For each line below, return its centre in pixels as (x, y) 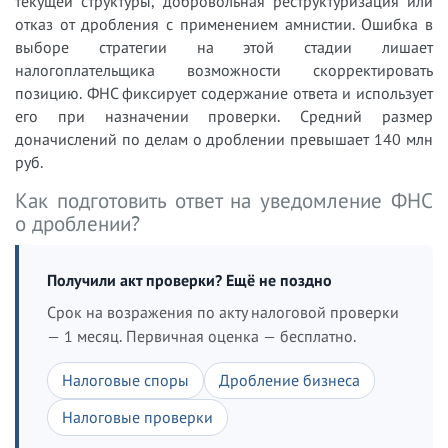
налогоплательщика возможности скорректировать (224, 69)
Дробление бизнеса (289, 379)
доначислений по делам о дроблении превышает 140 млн (224, 138)
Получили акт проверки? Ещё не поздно (189, 279)
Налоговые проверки (137, 416)
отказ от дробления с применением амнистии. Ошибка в (224, 23)
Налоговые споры (125, 379)
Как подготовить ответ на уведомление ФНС (224, 200)
